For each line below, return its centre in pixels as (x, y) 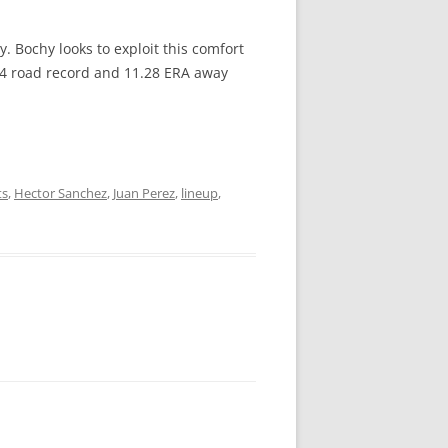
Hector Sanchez (60, 193)
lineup (199, 193)
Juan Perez (144, 193)
